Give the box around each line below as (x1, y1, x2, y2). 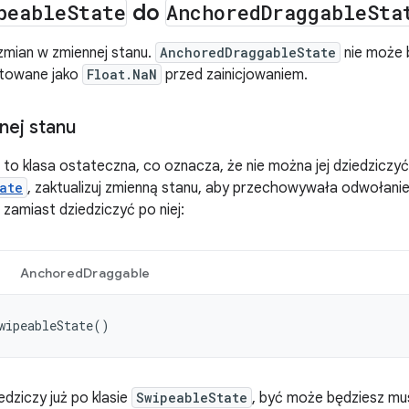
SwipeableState (136, 389, 247, 406)
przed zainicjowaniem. (162, 66, 308, 84)
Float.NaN (87, 66, 157, 83)
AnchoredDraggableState (160, 44, 336, 61)
